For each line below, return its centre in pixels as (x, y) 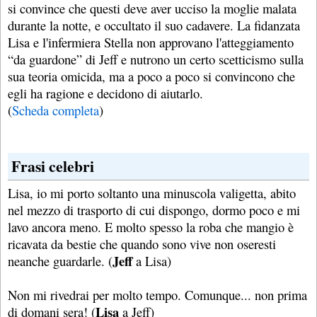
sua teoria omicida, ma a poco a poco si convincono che (151, 76)
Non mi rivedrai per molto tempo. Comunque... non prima (157, 294)
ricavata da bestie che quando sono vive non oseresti (142, 243)
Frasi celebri (53, 166)
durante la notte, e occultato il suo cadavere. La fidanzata (154, 25)
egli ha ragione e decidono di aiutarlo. (105, 93)
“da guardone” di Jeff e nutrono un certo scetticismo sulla (156, 59)
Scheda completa (56, 110)
